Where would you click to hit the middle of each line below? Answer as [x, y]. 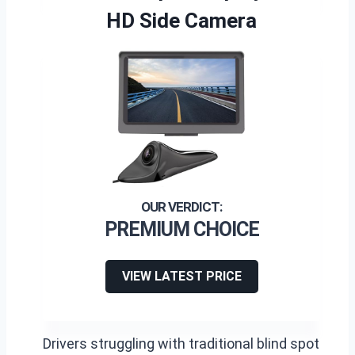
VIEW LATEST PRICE [181, 276]
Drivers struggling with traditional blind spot [181, 343]
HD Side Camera [181, 20]
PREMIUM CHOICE [181, 229]
